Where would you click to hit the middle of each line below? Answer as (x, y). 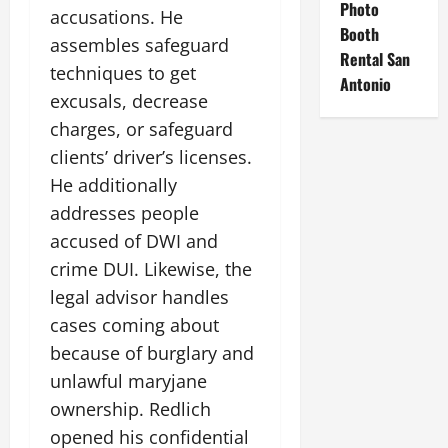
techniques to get (123, 73)
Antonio (367, 84)
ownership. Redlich (130, 409)
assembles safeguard (139, 45)
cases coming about (134, 325)
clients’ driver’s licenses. (151, 157)
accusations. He (116, 17)
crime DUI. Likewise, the (151, 269)
